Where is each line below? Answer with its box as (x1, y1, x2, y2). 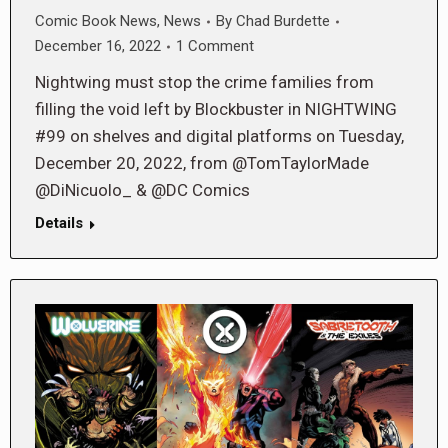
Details (35, 214, 83, 233)
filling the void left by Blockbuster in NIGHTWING (35, 99, 397, 120)
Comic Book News (35, 12, 157, 31)
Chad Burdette (236, 12, 330, 31)
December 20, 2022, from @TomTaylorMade (35, 153, 369, 174)
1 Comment (176, 37, 254, 56)
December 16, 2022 (35, 37, 161, 56)
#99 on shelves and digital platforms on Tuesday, (35, 126, 404, 147)
